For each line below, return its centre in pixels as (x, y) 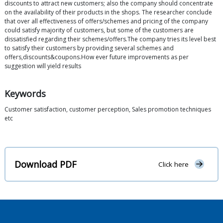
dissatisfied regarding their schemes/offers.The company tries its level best (110, 39)
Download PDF (46, 164)
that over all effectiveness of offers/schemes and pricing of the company (106, 21)
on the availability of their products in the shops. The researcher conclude (108, 12)
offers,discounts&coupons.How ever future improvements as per (97, 57)
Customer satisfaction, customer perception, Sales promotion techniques (108, 110)
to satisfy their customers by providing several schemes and (89, 48)
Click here (173, 165)
